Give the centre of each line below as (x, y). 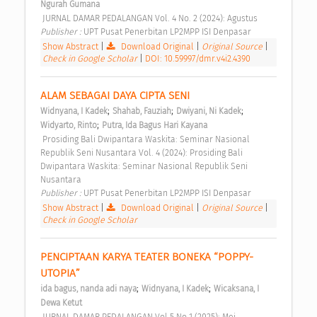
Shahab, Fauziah (142, 111)
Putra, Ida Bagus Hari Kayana (155, 126)
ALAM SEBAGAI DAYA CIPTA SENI (116, 96)
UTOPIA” (62, 273)
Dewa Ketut (61, 303)
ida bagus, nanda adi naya (88, 289)
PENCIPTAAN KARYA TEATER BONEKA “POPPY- (147, 257)
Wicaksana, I (236, 289)
